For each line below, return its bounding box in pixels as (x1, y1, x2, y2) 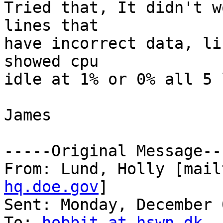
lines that (4, 16, 99, 35)
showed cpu (4, 52, 99, 71)
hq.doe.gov (4, 178, 99, 196)
